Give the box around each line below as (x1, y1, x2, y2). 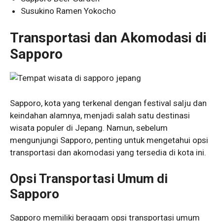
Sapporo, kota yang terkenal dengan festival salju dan (10, 98, 207, 108)
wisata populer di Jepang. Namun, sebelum (10, 122, 168, 133)
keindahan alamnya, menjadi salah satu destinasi (10, 110, 190, 120)
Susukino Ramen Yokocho (21, 5, 116, 16)
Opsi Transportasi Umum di (10, 171, 168, 186)
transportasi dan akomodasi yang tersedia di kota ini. (10, 147, 206, 157)
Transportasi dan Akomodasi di (10, 30, 207, 46)
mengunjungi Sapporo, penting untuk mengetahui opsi (10, 135, 208, 145)
